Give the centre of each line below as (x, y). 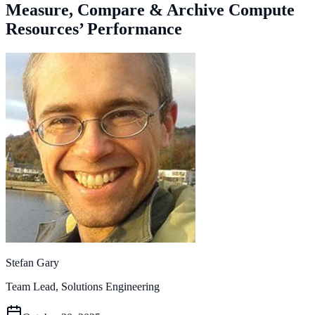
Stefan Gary (32, 262)
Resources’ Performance (94, 28)
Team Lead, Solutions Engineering (83, 286)
